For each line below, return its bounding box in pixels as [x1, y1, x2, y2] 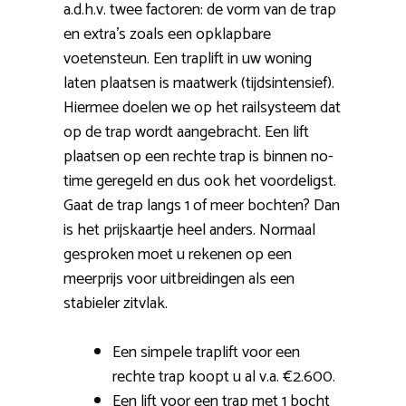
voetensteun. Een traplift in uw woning [63, 44, 312, 72]
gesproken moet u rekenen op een [63, 240, 292, 268]
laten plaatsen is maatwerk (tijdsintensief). [63, 69, 334, 97]
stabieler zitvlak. [63, 289, 168, 317]
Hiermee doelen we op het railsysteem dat [63, 93, 341, 121]
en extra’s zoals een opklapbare [63, 20, 271, 48]
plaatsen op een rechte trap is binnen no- [63, 142, 333, 170]
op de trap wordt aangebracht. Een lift [63, 118, 309, 146]
